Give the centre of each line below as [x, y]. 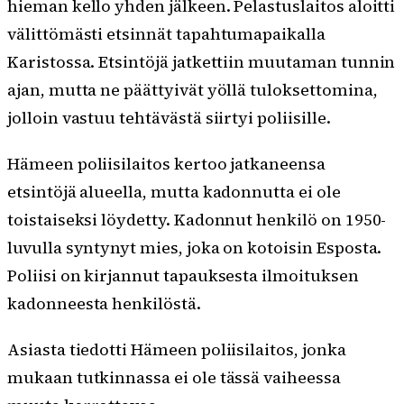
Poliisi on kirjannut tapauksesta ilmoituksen [183, 276]
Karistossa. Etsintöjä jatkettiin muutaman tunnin [202, 62]
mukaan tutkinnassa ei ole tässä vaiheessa [174, 378]
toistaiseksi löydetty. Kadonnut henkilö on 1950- [197, 220]
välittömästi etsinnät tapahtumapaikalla [166, 34]
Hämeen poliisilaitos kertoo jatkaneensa [166, 164]
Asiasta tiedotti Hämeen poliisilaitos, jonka [177, 350]
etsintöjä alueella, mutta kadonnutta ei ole [174, 192]
